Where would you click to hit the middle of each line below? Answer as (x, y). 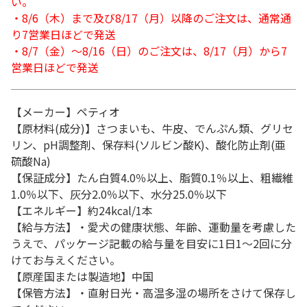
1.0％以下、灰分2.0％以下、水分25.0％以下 (119, 194)
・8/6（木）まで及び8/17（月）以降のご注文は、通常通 (151, 18)
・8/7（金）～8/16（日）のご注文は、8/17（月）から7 (149, 51)
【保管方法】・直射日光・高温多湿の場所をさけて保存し (153, 293)
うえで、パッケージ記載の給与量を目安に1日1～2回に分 (151, 243)
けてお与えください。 (66, 260)
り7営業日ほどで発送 (63, 34)
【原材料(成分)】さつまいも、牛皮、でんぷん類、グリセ (152, 128)
